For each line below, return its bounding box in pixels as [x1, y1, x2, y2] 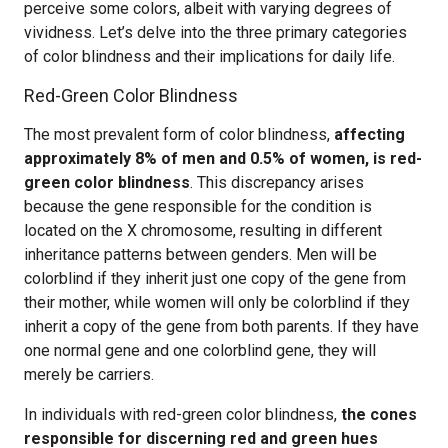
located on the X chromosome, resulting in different [24, 221, 382, 240]
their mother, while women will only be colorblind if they [24, 293, 410, 312]
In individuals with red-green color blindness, [24, 405, 341, 424]
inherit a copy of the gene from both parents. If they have [24, 317, 419, 336]
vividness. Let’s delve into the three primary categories [24, 23, 407, 42]
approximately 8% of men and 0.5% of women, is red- [24, 149, 422, 168]
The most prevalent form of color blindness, [24, 125, 334, 144]
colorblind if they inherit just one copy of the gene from [24, 269, 406, 288]
